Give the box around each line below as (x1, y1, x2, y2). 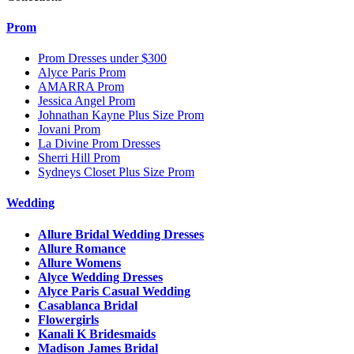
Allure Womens (38, 255, 121, 269)
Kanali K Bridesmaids (38, 326, 156, 341)
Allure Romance (38, 241, 126, 255)
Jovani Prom (38, 122, 100, 137)
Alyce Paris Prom (38, 66, 126, 80)
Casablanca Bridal (38, 298, 137, 312)
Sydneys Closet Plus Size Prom (38, 165, 194, 179)
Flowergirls (38, 312, 99, 326)
